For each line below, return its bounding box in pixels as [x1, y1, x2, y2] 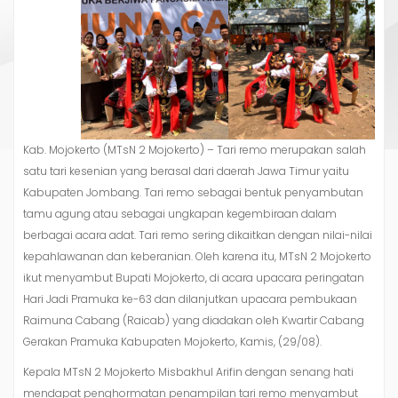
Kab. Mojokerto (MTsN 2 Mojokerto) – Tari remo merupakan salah [23, 141, 366, 157]
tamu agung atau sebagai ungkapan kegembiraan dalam [23, 205, 337, 221]
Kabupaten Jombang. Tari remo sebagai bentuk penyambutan [23, 184, 363, 200]
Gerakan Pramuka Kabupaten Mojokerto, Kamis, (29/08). [23, 333, 322, 349]
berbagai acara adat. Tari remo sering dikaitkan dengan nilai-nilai [23, 227, 372, 243]
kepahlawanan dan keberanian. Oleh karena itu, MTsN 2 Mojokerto [23, 248, 371, 264]
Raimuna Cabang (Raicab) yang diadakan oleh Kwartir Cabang [23, 312, 364, 328]
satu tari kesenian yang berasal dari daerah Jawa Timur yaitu [23, 163, 349, 179]
